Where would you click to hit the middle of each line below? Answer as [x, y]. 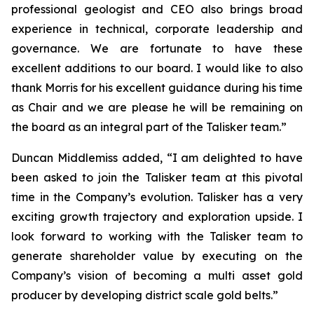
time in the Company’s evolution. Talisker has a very [157, 197]
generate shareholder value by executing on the [157, 256]
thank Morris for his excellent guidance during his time [157, 88]
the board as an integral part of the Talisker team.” [149, 127]
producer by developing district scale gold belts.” [145, 295]
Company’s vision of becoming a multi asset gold [157, 275]
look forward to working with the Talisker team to [157, 236]
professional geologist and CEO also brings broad [157, 9]
